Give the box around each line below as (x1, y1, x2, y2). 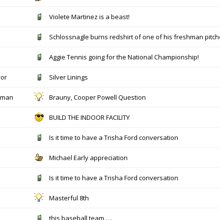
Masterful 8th (49, 193, 89, 202)
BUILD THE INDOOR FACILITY (49, 113, 130, 122)
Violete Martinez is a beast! (49, 12, 130, 21)
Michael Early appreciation (49, 153, 128, 162)
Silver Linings (49, 73, 88, 82)
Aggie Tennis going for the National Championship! (49, 53, 199, 61)
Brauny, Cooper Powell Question (49, 93, 146, 102)
